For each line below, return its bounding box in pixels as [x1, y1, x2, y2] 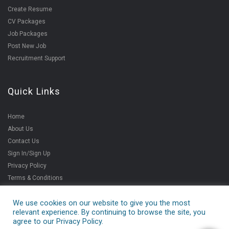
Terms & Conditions [8, 174, 63, 181]
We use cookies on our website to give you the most [13, 198, 190, 208]
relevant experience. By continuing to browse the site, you [13, 208, 205, 217]
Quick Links [8, 86, 61, 97]
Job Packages [8, 30, 48, 37]
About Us [8, 125, 33, 132]
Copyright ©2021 [140, 215, 208, 224]
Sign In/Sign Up [8, 150, 50, 157]
